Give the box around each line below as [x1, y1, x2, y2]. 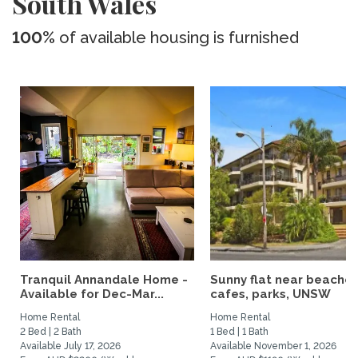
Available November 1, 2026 [210, 340, 336, 352]
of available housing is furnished [55, 28, 299, 47]
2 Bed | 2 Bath [20, 326, 82, 337]
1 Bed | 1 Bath [210, 326, 268, 337]
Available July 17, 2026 [20, 340, 121, 352]
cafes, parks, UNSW [210, 287, 331, 301]
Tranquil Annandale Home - [20, 272, 188, 287]
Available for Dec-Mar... [20, 287, 164, 301]
